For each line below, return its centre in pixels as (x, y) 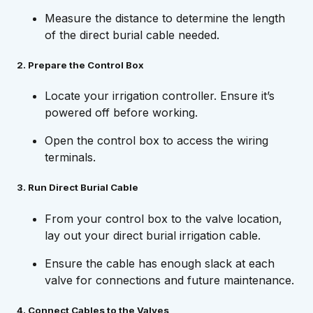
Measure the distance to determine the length (165, 18)
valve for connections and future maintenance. (169, 280)
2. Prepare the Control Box (80, 65)
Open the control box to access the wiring (156, 141)
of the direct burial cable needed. (132, 35)
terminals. (70, 158)
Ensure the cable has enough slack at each (160, 263)
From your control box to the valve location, (163, 218)
